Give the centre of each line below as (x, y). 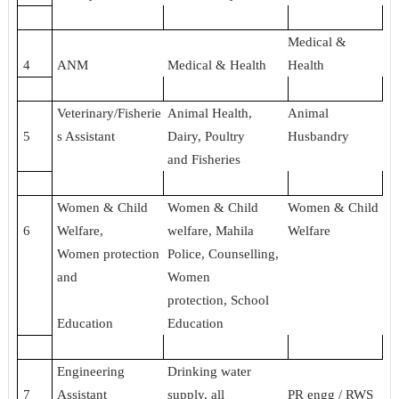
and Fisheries (204, 159)
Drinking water (210, 371)
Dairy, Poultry (207, 136)
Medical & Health (217, 65)
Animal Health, (210, 113)
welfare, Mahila (211, 230)
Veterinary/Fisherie (110, 113)
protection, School (219, 300)
